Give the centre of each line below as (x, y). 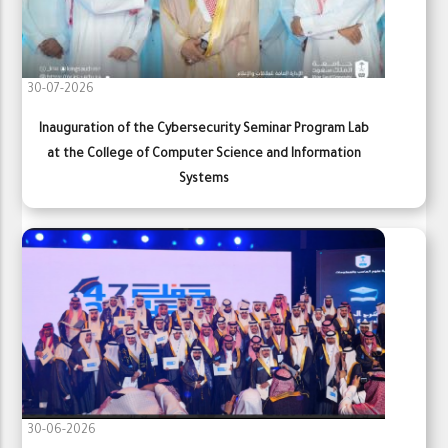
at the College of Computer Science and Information (203, 154)
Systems (203, 179)
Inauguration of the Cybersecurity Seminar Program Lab (203, 129)
